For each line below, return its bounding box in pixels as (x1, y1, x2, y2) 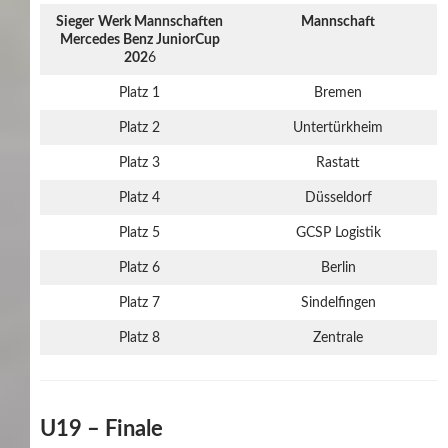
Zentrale (313, 330, 363, 345)
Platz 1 (119, 85, 160, 100)
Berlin (320, 260, 356, 275)
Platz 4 (119, 190, 160, 205)
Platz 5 (119, 225, 160, 240)
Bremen (314, 85, 362, 100)
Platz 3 (119, 155, 160, 170)
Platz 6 (119, 260, 160, 275)
